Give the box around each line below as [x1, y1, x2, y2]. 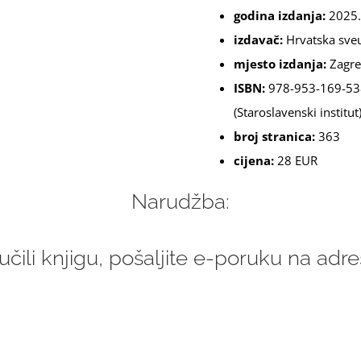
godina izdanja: [233, 7, 326, 23]
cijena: [233, 152, 274, 168]
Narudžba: [131, 189, 230, 214]
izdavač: [233, 31, 283, 48]
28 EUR [273, 152, 317, 168]
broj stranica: [233, 128, 315, 144]
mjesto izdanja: [233, 56, 326, 72]
